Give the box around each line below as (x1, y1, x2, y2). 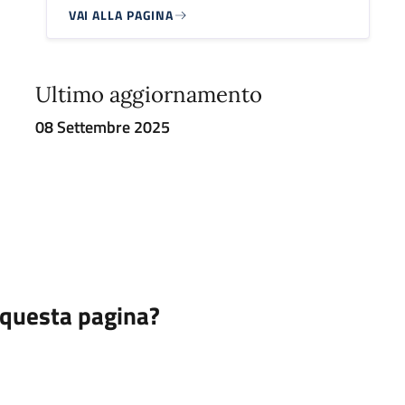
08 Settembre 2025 (34, 115, 170, 140)
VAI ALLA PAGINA (68, 5, 174, 25)
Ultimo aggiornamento (34, 80, 262, 109)
